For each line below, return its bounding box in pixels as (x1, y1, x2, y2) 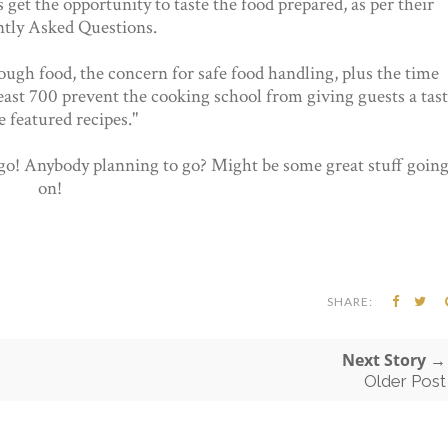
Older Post (364, 370, 446, 391)
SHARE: (327, 293, 373, 309)
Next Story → (342, 348, 446, 371)
